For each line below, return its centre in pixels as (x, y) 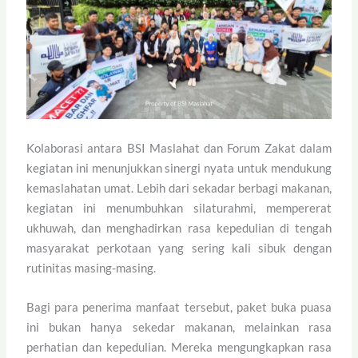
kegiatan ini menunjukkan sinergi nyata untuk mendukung (179, 168)
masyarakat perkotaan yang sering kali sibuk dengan (179, 248)
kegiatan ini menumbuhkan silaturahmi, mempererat (179, 208)
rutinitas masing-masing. (91, 268)
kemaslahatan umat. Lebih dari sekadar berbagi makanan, (179, 188)
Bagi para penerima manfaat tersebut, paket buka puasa (179, 307)
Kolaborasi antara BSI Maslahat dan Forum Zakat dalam (179, 148)
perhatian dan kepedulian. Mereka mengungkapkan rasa (179, 347)
